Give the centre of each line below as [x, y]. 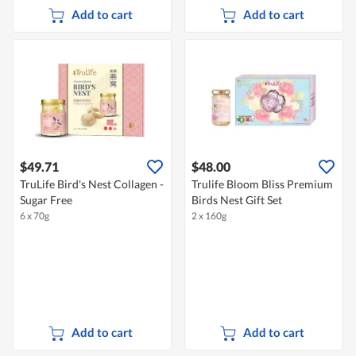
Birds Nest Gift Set [237, 200]
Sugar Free [46, 200]
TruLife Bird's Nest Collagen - [92, 184]
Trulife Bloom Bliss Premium [262, 184]
